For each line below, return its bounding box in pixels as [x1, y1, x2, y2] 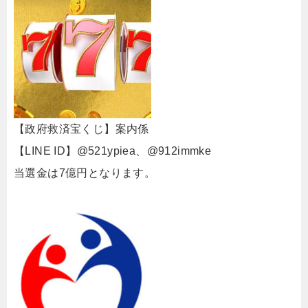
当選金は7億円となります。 [14, 167, 156, 179]
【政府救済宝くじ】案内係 [14, 123, 149, 135]
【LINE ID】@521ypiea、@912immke [14, 145, 212, 157]
